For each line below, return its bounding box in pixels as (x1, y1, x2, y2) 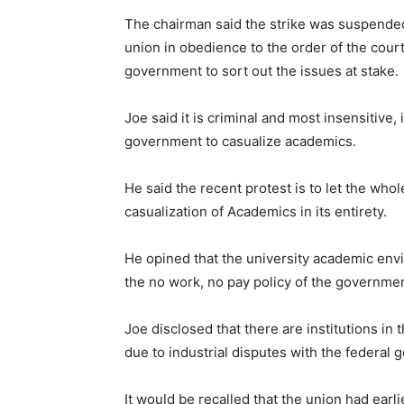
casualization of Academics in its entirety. (124, 203, 387, 220)
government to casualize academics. (124, 133, 356, 150)
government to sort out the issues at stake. (124, 62, 399, 79)
